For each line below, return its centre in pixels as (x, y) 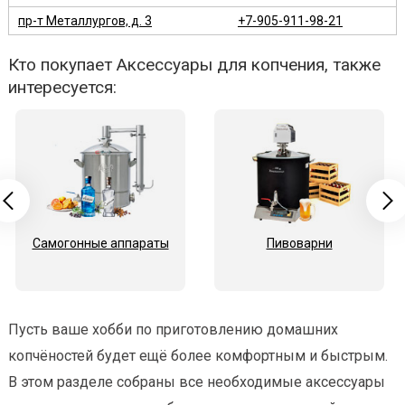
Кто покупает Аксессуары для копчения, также (194, 65)
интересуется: (62, 88)
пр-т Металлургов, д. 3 (85, 21)
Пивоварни (299, 244)
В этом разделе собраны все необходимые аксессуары (197, 382)
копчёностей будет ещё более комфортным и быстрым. (198, 356)
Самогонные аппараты (100, 244)
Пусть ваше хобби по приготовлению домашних (173, 330)
